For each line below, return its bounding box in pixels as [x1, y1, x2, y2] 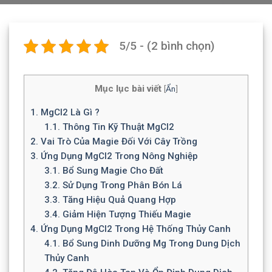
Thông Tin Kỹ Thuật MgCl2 [59, 121, 174, 133]
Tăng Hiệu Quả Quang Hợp [59, 194, 176, 206]
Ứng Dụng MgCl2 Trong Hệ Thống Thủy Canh [38, 223, 231, 235]
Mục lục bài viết [94, 83, 161, 94]
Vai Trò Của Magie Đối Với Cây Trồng [38, 136, 197, 148]
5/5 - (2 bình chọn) [119, 39, 214, 53]
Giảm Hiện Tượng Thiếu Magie [59, 209, 191, 220]
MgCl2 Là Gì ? [38, 107, 100, 118]
